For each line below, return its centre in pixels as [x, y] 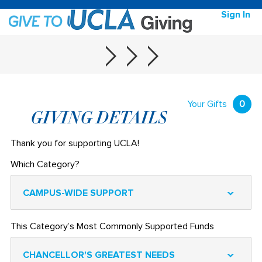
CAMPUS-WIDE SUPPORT [78, 193]
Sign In [236, 15]
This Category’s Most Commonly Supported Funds [112, 226]
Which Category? [45, 164]
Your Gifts [207, 104]
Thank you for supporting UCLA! [75, 143]
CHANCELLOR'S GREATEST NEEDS [99, 255]
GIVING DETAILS [99, 118]
